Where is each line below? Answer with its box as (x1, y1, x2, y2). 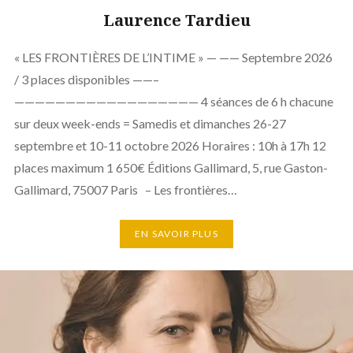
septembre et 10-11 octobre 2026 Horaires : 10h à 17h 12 (13, 137, 326, 153)
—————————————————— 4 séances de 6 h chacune (13, 93, 333, 109)
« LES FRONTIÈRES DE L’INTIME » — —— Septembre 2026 (13, 49, 333, 65)
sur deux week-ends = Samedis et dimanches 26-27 (13, 115, 286, 131)
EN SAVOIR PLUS (135, 228, 218, 240)
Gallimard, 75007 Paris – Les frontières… (13, 181, 237, 197)
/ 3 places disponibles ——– (13, 71, 159, 87)
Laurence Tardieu (102, 9, 251, 31)
